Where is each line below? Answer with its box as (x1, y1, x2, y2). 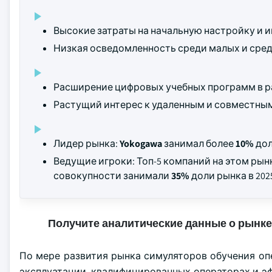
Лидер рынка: (53, 137, 120, 150)
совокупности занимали (53, 169, 171, 182)
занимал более (162, 137, 236, 150)
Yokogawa (120, 137, 162, 150)
